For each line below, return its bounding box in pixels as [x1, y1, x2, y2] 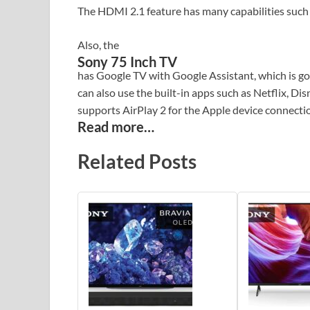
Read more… [77, 118, 154, 136]
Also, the [77, 38, 119, 52]
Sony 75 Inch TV [77, 53, 177, 71]
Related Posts [77, 149, 197, 174]
